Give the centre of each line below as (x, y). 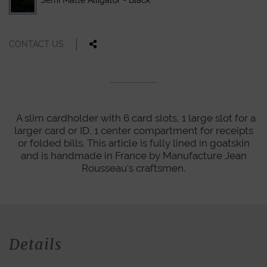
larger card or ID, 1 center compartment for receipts (133, 130)
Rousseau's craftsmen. (133, 168)
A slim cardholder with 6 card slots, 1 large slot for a (133, 118)
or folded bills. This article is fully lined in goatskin (133, 143)
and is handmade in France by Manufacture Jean (133, 155)
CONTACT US (36, 44)
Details (35, 244)
